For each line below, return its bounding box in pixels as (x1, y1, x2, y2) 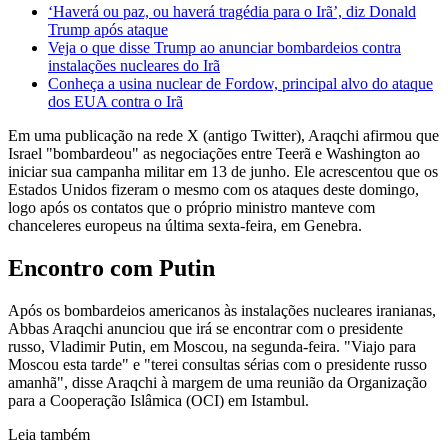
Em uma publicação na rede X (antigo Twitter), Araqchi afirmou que (8, 127, 439, 145)
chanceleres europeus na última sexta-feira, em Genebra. (8, 217, 362, 235)
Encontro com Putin (8, 255, 215, 282)
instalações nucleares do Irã (48, 57, 220, 75)
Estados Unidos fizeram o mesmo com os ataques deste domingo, (8, 181, 419, 199)
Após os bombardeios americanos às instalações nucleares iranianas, (8, 302, 436, 320)
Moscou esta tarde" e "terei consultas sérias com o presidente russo (8, 356, 427, 374)
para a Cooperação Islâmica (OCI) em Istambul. (8, 392, 309, 410)
